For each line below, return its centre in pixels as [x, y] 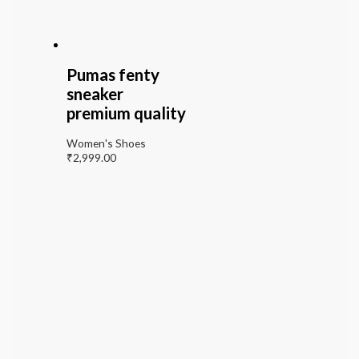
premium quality [126, 113]
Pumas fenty [113, 74]
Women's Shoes [106, 143]
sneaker [95, 93]
